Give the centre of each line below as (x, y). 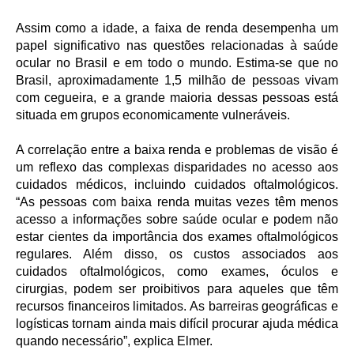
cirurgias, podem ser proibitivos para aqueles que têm (177, 289)
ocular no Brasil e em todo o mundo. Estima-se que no (177, 63)
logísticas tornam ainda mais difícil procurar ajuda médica (177, 324)
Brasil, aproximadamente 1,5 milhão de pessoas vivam (177, 81)
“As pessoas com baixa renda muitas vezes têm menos (177, 202)
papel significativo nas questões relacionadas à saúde (177, 46)
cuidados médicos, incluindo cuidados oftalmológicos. (177, 185)
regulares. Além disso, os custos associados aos (177, 254)
